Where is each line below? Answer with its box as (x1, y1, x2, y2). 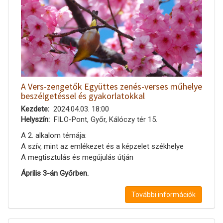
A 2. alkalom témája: (21, 130, 87, 140)
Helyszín (21, 114, 48, 124)
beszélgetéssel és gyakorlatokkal (21, 90, 145, 102)
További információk (131, 190, 196, 199)
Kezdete (21, 104, 48, 113)
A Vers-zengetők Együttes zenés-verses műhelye (21, 80, 202, 92)
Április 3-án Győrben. (21, 168, 89, 178)
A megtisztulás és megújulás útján (21, 152, 133, 162)
